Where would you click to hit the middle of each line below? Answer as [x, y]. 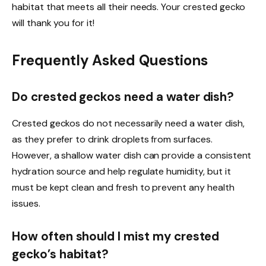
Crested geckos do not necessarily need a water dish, [128, 123]
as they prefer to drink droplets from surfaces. [112, 139]
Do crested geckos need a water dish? [123, 97]
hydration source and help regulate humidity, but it [121, 171]
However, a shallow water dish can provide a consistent [132, 155]
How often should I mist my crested [116, 237]
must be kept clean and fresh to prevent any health [123, 187]
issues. [26, 203]
